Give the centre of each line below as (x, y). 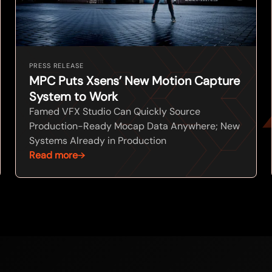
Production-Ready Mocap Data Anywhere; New (135, 126)
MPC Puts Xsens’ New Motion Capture (135, 81)
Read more (54, 155)
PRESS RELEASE (56, 66)
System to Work (74, 97)
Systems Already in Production (98, 141)
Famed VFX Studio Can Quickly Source (115, 112)
